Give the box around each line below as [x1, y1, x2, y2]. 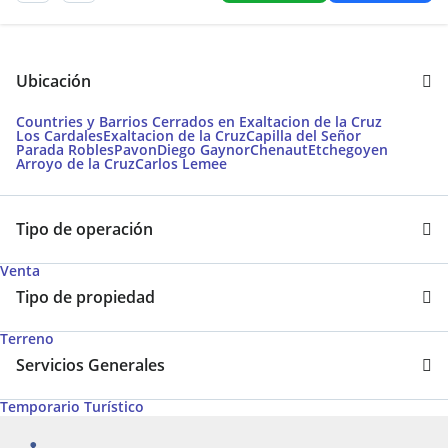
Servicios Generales [16, 354, 165, 376]
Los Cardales [16, 126, 103, 145]
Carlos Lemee [135, 154, 227, 173]
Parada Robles [16, 140, 114, 159]
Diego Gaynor [157, 140, 250, 159]
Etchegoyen [308, 140, 388, 159]
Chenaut [250, 140, 308, 159]
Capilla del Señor [246, 126, 361, 145]
